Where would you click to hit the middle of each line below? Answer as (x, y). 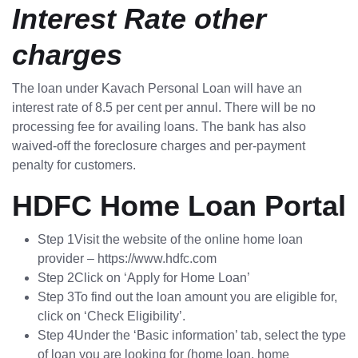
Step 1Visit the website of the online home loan (170, 240)
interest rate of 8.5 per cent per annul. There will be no (164, 108)
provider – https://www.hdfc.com (127, 259)
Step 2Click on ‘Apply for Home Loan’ (144, 278)
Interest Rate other (139, 19)
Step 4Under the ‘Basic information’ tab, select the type (192, 336)
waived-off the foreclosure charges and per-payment (159, 146)
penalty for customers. (74, 165)
